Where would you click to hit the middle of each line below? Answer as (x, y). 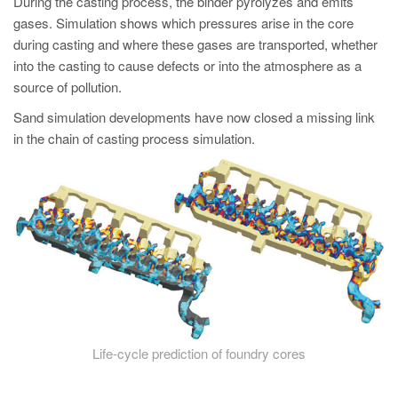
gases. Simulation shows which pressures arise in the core (183, 23)
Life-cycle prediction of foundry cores (199, 353)
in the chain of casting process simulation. (134, 138)
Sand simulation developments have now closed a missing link (194, 117)
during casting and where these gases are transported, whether (195, 44)
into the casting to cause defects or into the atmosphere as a (187, 65)
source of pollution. (68, 87)
